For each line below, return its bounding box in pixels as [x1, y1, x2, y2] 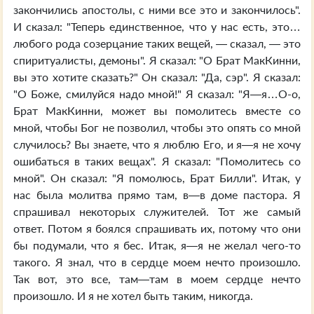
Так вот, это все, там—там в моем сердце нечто [13, 272, 301, 285]
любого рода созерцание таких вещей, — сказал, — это [13, 36, 301, 50]
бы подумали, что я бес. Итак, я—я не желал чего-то [13, 238, 301, 252]
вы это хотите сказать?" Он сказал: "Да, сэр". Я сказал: [13, 70, 301, 83]
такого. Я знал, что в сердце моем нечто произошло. [13, 255, 301, 268]
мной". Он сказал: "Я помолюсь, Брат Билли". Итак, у [13, 171, 301, 184]
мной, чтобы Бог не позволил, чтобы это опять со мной [13, 121, 301, 134]
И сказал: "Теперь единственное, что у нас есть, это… [13, 20, 301, 33]
